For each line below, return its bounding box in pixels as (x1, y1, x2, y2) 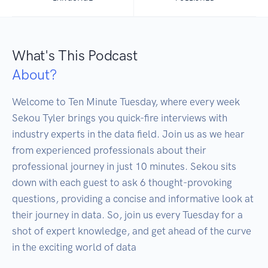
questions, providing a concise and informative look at (12, 193, 254, 205)
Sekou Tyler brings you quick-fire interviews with (12, 112, 227, 124)
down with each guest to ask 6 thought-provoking (12, 176, 232, 189)
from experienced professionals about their (12, 144, 206, 157)
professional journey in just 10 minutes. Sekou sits (12, 160, 236, 173)
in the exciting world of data (12, 241, 136, 254)
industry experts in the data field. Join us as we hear (12, 128, 245, 141)
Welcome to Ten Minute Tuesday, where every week (12, 96, 240, 108)
